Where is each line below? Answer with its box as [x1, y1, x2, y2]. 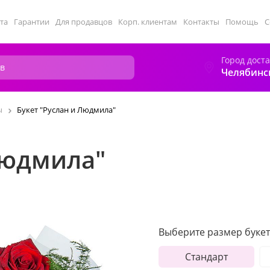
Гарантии [14, 16, 49, 27]
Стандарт [184, 250, 228, 263]
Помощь [225, 16, 259, 27]
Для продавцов [55, 16, 112, 27]
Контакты [183, 16, 219, 27]
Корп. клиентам [118, 16, 177, 27]
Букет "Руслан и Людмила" [17, 104, 116, 115]
